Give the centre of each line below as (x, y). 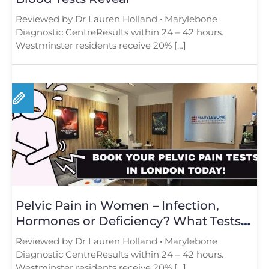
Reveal (36, 236)
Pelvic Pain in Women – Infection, (117, 205)
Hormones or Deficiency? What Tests (128, 221)
